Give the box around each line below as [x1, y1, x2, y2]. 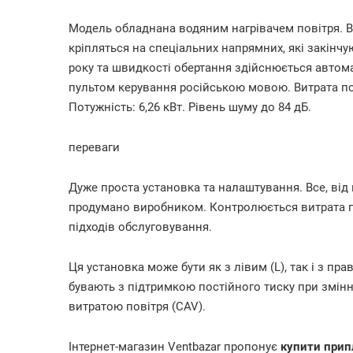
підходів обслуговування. [69, 220, 212, 234]
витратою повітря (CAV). [69, 299, 206, 314]
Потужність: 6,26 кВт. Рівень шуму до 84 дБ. [69, 100, 311, 114]
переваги [69, 140, 120, 154]
